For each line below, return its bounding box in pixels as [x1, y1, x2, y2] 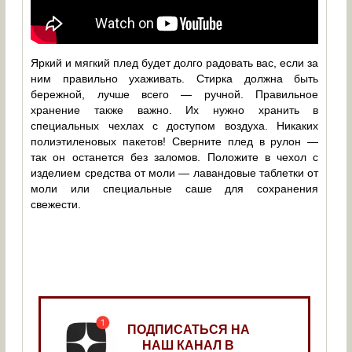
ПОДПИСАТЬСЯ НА [126, 322, 250, 336]
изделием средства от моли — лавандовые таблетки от [31, 166, 319, 179]
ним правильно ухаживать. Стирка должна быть [31, 71, 319, 85]
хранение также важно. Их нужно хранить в [31, 103, 319, 116]
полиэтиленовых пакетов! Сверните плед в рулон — [31, 134, 319, 148]
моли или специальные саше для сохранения [31, 181, 319, 195]
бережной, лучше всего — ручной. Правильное [31, 87, 319, 101]
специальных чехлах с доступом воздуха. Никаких [31, 119, 319, 132]
